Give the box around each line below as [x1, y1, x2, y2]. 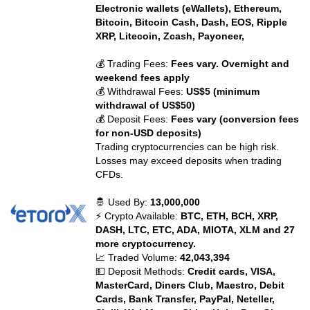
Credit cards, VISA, [188, 266, 276, 277]
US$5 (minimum [186, 86, 260, 97]
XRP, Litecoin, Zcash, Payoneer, [95, 30, 245, 42]
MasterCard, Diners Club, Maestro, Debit [95, 280, 285, 291]
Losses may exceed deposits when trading [95, 155, 282, 166]
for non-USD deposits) [95, 127, 202, 138]
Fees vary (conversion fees [171, 113, 300, 125]
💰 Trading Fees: [95, 58, 172, 69]
